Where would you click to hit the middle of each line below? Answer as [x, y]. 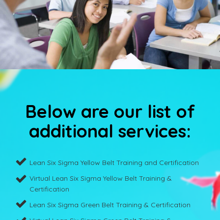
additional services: [110, 131]
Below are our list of [110, 111]
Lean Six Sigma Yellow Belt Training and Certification [114, 163]
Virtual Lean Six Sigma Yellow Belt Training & [101, 179]
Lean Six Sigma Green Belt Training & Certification [110, 205]
